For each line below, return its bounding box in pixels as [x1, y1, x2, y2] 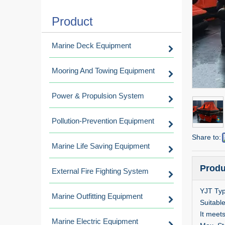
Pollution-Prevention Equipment [52, 117, 154, 125]
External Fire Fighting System [52, 167, 149, 175]
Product [52, 15, 93, 28]
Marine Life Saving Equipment [52, 142, 150, 150]
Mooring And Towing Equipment [52, 66, 155, 75]
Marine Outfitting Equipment [52, 192, 143, 200]
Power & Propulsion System [52, 91, 144, 100]
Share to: [192, 133, 221, 141]
